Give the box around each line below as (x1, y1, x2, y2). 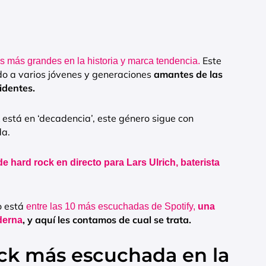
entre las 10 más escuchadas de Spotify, (26, 201, 198, 212)
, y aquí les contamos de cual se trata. (23, 214, 191, 226)
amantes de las (154, 68, 223, 81)
